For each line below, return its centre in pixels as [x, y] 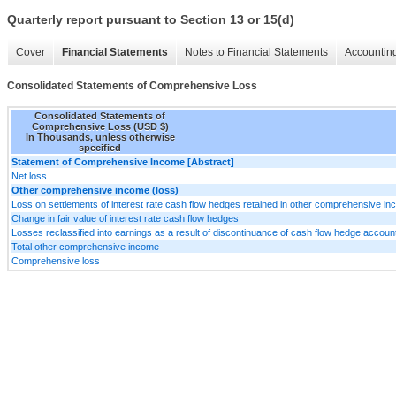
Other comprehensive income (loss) [95, 190]
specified [100, 147]
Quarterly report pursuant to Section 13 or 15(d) [151, 20]
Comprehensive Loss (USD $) [100, 126]
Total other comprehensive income [85, 246]
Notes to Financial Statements [256, 53]
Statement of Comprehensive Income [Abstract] [123, 161]
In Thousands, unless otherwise [100, 137]
